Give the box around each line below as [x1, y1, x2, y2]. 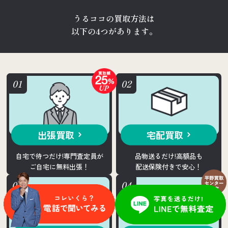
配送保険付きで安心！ [135, 161, 202, 172]
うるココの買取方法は [73, 12, 155, 24]
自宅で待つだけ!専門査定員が [15, 151, 103, 161]
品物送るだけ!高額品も [134, 151, 203, 161]
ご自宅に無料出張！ [30, 161, 90, 172]
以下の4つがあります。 [71, 24, 157, 37]
